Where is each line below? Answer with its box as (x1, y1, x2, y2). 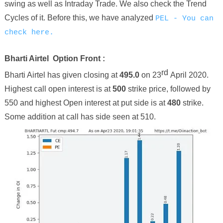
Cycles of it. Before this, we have (4, 13, 121, 22)
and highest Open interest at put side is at (17, 99, 167, 108)
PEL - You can (155, 14, 214, 23)
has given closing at (45, 71, 119, 80)
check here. (4, 28, 54, 37)
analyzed (120, 13, 153, 22)
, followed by (166, 85, 211, 94)
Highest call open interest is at (4, 85, 112, 94)
